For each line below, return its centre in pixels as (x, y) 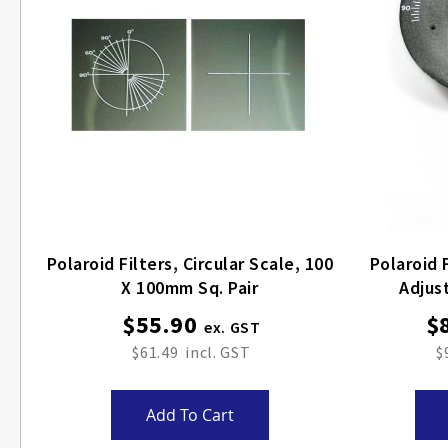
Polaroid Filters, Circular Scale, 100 (114, 263)
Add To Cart (189, 415)
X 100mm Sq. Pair (190, 287)
